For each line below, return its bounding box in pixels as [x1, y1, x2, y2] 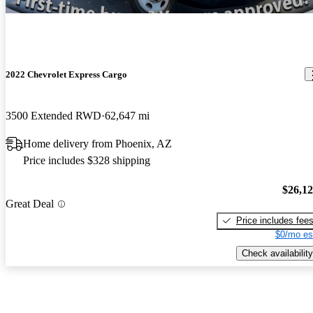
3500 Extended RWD [6, 110, 101, 122]
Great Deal [6, 198, 54, 210]
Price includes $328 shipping [23, 154, 150, 167]
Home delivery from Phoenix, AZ [23, 138, 172, 150]
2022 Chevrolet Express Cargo [6, 68, 127, 80]
